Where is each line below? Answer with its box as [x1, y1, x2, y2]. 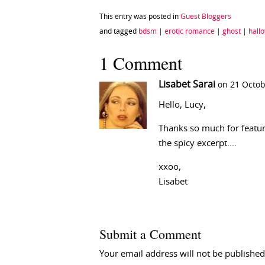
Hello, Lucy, [159, 101, 206, 110]
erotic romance [164, 28, 215, 35]
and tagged [99, 28, 138, 35]
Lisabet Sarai [159, 80, 215, 90]
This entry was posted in [99, 13, 180, 21]
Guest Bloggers [180, 13, 231, 21]
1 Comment [99, 51, 182, 75]
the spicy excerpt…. [159, 139, 237, 148]
